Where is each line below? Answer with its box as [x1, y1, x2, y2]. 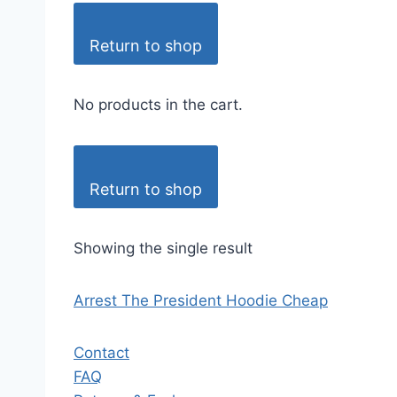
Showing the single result [74, 238, 253, 257]
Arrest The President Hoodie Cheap [74, 291, 328, 309]
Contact [74, 343, 129, 362]
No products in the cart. [74, 96, 243, 114]
